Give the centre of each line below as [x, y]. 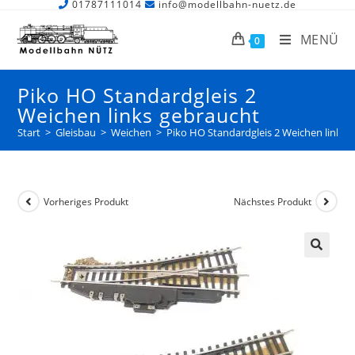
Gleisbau [76, 132]
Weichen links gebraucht [139, 115]
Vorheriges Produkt [86, 201]
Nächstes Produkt [272, 201]
